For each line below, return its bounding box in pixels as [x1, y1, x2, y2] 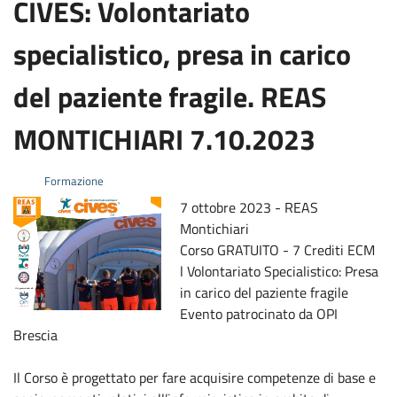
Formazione [42, 171, 104, 190]
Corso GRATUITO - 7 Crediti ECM [180, 238, 376, 261]
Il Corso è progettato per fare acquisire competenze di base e [13, 366, 376, 388]
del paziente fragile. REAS [13, 74, 326, 118]
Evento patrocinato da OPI [180, 302, 339, 324]
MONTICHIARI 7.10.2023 [13, 117, 315, 160]
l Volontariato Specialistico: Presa [180, 260, 379, 282]
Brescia [13, 323, 58, 346]
